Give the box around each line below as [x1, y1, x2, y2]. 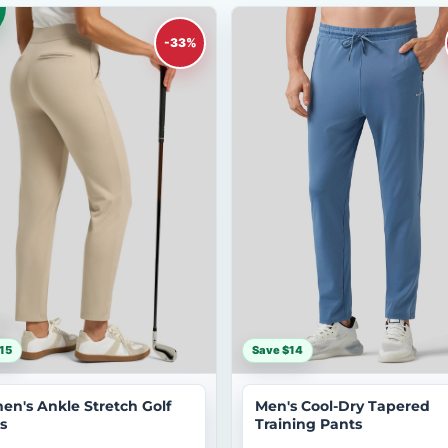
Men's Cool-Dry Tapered [255, 397, 430, 415]
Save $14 [252, 343, 303, 357]
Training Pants [255, 415, 362, 433]
